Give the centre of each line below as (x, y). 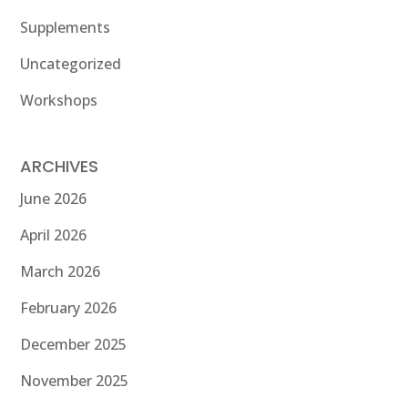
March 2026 (61, 272)
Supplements (66, 28)
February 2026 (69, 308)
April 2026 (54, 235)
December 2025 (74, 345)
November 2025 (75, 381)
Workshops (59, 101)
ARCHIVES (60, 167)
